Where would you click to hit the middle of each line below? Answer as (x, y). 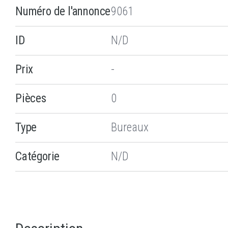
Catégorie (38, 156)
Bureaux (130, 127)
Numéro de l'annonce (63, 11)
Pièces (31, 98)
